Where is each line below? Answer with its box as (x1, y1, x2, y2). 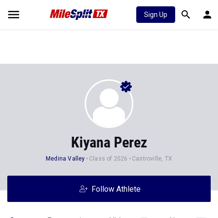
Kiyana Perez (71, 134, 147, 151)
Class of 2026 (89, 155, 128, 162)
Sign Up (144, 11, 167, 18)
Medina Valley (45, 155, 85, 162)
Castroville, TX (132, 155, 173, 162)
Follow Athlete (91, 184, 141, 194)
